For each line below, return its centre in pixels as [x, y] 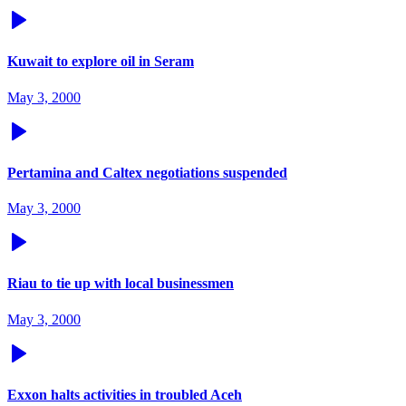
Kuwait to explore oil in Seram [101, 62]
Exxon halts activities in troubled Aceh [125, 394]
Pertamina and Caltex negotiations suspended [147, 172]
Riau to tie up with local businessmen [121, 284]
